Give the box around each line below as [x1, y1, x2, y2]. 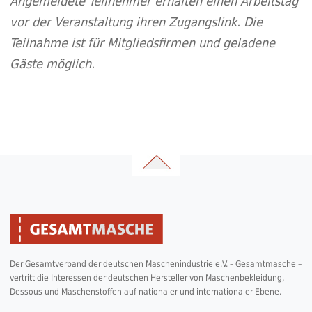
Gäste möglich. [9, 56, 95, 71]
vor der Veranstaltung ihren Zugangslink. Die [9, 14, 263, 29]
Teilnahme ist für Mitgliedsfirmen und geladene [9, 35, 275, 50]
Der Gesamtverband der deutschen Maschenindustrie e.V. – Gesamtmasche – [9, 258, 302, 269]
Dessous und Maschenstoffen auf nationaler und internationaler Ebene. [9, 286, 281, 297]
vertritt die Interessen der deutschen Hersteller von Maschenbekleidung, [9, 272, 284, 283]
